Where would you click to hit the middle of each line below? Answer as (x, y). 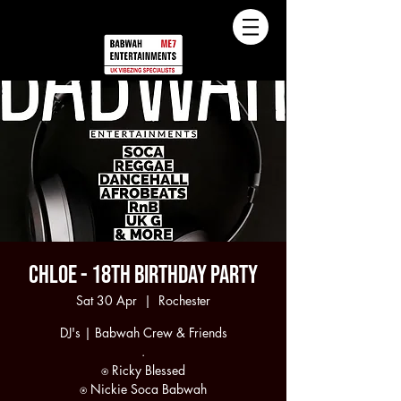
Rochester (184, 300)
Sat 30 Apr (107, 300)
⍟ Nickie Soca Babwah (143, 389)
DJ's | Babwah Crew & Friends (143, 333)
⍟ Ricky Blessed (143, 370)
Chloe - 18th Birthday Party (143, 275)
